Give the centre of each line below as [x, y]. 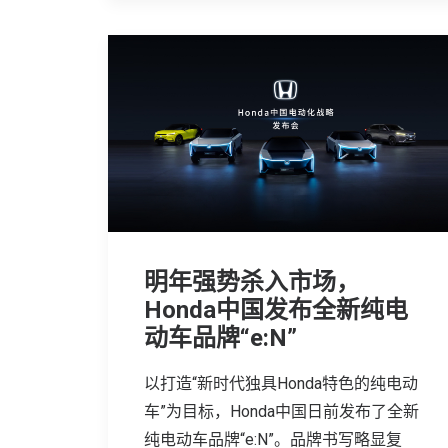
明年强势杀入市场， [252, 282]
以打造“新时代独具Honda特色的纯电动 [281, 384]
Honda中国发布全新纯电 [276, 310]
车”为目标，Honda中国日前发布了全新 [281, 412]
